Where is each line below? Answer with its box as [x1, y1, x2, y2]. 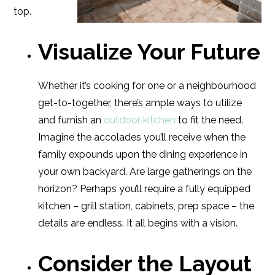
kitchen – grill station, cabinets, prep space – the [38, 200, 255, 212]
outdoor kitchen [101, 114, 176, 126]
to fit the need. [176, 114, 244, 126]
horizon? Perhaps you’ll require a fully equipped [38, 183, 251, 195]
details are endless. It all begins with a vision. [38, 217, 238, 229]
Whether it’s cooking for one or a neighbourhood [38, 80, 257, 91]
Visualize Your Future [38, 39, 261, 64]
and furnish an [38, 114, 102, 126]
